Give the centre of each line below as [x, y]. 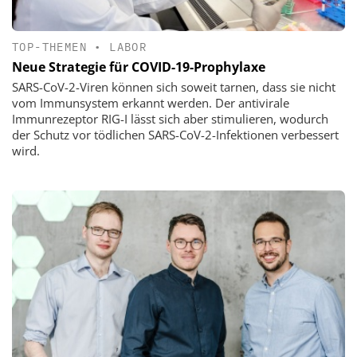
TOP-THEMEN [50, 47]
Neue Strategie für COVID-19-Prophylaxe [139, 67]
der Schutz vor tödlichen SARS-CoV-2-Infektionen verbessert [175, 134]
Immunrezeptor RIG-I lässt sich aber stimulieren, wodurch [170, 118]
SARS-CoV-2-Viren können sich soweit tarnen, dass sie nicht [174, 86]
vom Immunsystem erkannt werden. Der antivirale [151, 102]
